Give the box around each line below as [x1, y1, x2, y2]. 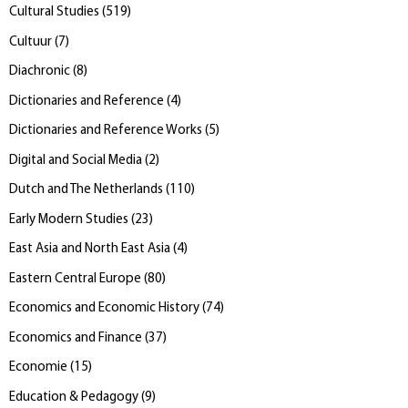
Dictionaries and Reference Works [9, 124, 202, 138]
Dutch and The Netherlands [9, 183, 163, 198]
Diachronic [9, 65, 70, 79]
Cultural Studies [9, 5, 99, 20]
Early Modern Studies [9, 212, 128, 227]
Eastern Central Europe [9, 271, 144, 286]
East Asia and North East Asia [9, 242, 170, 257]
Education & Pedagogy [9, 390, 138, 404]
